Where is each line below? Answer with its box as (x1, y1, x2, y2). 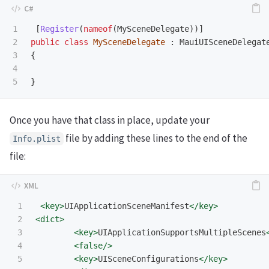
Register (40, 24, 79, 34)
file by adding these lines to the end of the (64, 131, 247, 145)
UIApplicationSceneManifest (64, 201, 189, 211)
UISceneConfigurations (98, 253, 199, 264)
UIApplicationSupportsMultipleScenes (98, 227, 266, 237)
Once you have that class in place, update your (10, 113, 210, 127)
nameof (83, 24, 112, 34)
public (31, 37, 59, 47)
